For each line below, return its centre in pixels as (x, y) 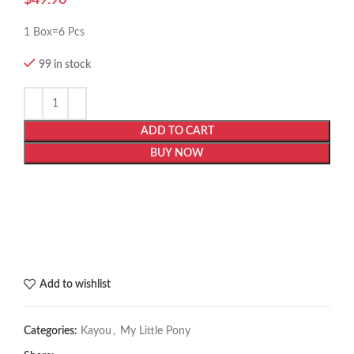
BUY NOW (177, 154)
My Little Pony (155, 331)
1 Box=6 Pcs (54, 33)
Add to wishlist (75, 284)
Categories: (51, 331)
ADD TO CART (177, 132)
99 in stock (65, 65)
